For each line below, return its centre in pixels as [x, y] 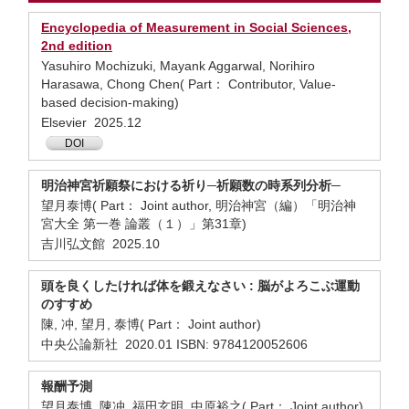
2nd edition [77, 46]
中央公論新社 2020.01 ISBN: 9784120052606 [174, 344]
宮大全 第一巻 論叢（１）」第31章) [144, 224]
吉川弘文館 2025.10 [100, 244]
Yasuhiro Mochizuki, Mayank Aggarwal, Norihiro [178, 66]
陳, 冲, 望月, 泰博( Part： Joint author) [151, 324]
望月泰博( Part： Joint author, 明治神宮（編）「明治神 [199, 205]
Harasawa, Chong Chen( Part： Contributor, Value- [189, 84]
